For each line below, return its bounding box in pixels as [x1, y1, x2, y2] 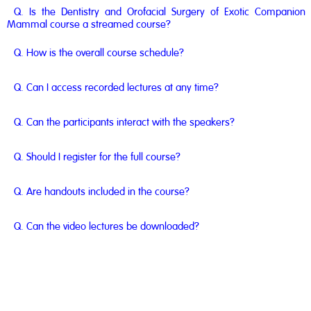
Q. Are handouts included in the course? [14, 185, 190, 199]
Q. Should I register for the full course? [14, 151, 180, 164]
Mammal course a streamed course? [7, 18, 171, 31]
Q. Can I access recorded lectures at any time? [14, 81, 219, 94]
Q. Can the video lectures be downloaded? [14, 220, 199, 233]
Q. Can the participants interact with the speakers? [14, 116, 235, 129]
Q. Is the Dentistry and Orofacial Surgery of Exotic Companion [14, 6, 305, 19]
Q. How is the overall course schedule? [14, 47, 184, 60]
